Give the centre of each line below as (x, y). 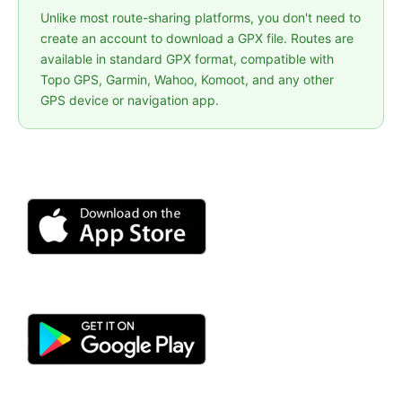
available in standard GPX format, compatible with (187, 59)
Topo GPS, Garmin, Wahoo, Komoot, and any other (187, 80)
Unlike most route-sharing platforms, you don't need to (201, 18)
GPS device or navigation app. (130, 100)
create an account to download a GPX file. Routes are (197, 39)
